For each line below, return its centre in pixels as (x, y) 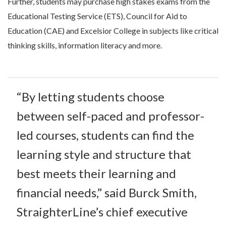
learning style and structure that (104, 154)
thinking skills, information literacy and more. (85, 45)
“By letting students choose (91, 97)
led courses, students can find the (105, 135)
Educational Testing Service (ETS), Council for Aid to (97, 16)
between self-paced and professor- (110, 116)
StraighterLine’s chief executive (102, 212)
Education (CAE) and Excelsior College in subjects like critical (113, 31)
